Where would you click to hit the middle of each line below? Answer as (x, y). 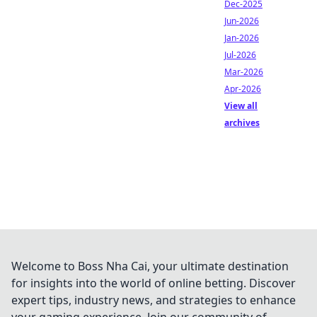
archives (242, 123)
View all (241, 106)
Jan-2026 (242, 38)
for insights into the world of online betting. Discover (154, 283)
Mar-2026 (244, 72)
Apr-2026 (243, 89)
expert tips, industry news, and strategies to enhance (154, 300)
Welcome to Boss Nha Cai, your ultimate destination (150, 266)
